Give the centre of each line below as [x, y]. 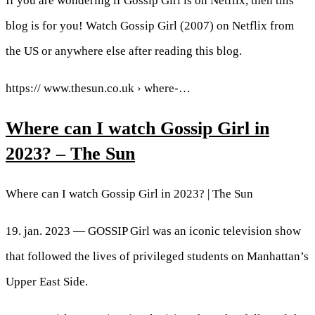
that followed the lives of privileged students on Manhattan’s [157, 257]
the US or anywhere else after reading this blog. [124, 51]
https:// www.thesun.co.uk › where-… [98, 89]
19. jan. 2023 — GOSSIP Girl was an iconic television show [153, 231]
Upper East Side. [47, 282]
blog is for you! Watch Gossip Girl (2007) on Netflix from [150, 26]
